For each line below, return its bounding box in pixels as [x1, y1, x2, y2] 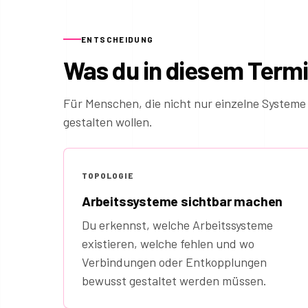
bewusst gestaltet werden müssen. [82, 273, 267, 289]
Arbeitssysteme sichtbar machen [82, 193, 283, 210]
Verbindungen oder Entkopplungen [82, 254, 267, 270]
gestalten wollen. [63, 114, 153, 130]
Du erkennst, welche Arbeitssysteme [82, 217, 273, 233]
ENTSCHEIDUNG [81, 34, 154, 45]
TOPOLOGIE [82, 170, 133, 181]
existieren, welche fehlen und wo [82, 236, 254, 252]
